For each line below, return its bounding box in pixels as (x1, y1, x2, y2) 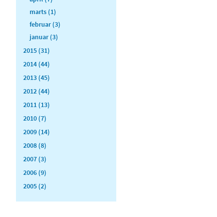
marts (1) (30, 7, 56, 16)
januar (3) (30, 32, 58, 41)
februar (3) (30, 19, 61, 29)
